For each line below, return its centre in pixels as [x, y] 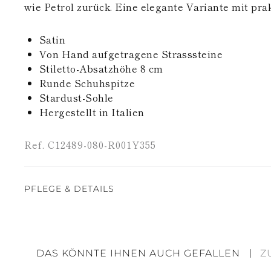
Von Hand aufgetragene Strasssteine [131, 54]
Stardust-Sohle [77, 97]
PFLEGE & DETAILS [69, 189]
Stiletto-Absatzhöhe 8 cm [101, 68]
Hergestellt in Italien [92, 112]
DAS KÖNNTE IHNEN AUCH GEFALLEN [138, 253]
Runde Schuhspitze [87, 83]
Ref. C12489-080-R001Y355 [90, 145]
